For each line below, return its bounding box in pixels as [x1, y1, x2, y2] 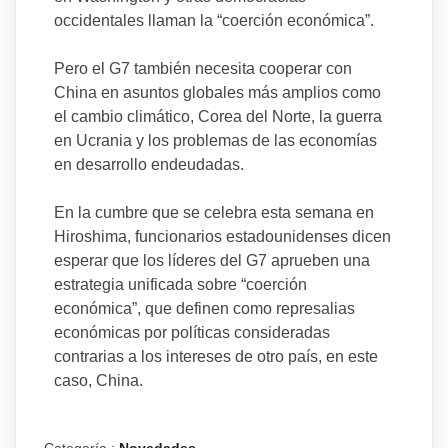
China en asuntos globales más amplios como [53, 84, 381, 102]
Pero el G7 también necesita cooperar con [53, 60, 352, 78]
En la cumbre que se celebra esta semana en [53, 204, 374, 222]
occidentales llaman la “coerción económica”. [53, 12, 374, 30]
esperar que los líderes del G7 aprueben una [53, 252, 370, 270]
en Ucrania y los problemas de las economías [53, 132, 377, 150]
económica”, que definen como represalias [53, 300, 355, 318]
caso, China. [53, 372, 143, 390]
